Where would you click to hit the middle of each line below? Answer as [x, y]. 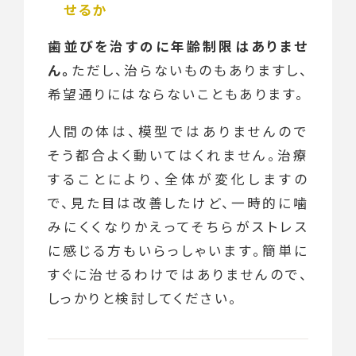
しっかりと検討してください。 [143, 298]
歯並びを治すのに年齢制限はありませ [178, 46]
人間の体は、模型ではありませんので [178, 132]
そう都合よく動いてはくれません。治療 [178, 155]
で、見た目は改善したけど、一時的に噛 [178, 203]
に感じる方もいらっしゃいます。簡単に [178, 251]
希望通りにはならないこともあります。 [176, 94]
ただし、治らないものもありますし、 [190, 70]
